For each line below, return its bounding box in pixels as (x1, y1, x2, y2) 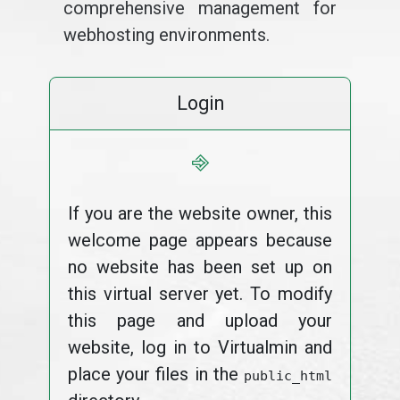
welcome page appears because (67, 229, 333, 251)
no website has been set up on (67, 256, 333, 278)
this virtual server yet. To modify (67, 283, 333, 304)
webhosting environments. (62, 24, 270, 46)
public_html (244, 368, 333, 384)
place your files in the (67, 363, 245, 385)
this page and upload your (67, 310, 333, 331)
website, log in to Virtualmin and (67, 337, 333, 358)
